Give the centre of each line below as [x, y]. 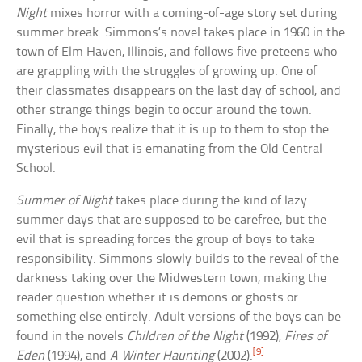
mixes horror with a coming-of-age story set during [192, 13]
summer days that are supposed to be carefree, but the [172, 220]
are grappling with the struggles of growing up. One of [167, 71]
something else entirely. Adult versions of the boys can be [179, 317]
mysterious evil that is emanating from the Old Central [170, 149]
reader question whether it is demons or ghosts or [158, 297]
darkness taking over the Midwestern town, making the [172, 278]
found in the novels [72, 336]
